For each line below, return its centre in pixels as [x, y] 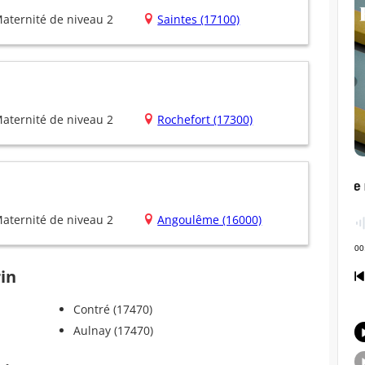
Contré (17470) [112, 310]
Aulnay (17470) [113, 331]
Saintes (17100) [199, 20]
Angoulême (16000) [210, 220]
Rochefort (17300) [205, 120]
